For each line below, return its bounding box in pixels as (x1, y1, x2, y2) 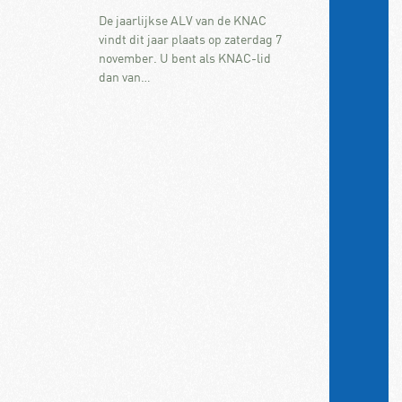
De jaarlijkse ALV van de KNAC (98, 13, 267, 29)
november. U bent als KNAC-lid (98, 50, 271, 66)
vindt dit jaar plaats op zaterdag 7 (98, 31, 282, 48)
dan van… (98, 69, 151, 85)
